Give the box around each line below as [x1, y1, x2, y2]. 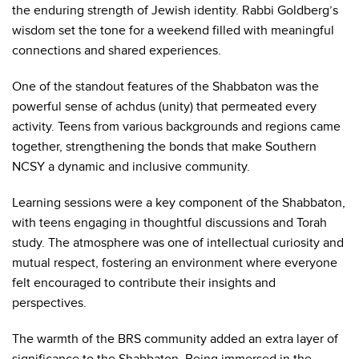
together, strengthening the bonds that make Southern [12, 139, 317, 155]
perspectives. [12, 295, 87, 311]
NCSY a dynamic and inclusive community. [12, 159, 250, 175]
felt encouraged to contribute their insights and [12, 275, 276, 291]
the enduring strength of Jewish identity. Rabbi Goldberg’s [12, 2, 338, 18]
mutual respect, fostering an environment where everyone [12, 255, 337, 271]
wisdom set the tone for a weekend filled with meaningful [12, 22, 334, 38]
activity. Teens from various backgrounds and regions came [12, 119, 341, 135]
